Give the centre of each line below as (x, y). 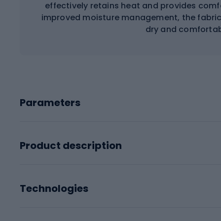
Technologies (54, 188)
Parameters (50, 102)
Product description (71, 145)
